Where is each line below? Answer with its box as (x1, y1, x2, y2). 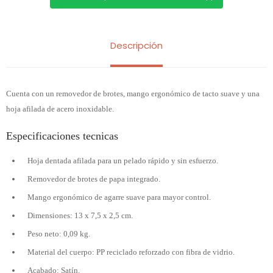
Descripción (110, 39, 163, 52)
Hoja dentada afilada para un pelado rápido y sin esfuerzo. (27, 156, 218, 165)
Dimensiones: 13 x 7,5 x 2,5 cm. (27, 211, 133, 220)
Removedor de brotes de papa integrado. (27, 174, 160, 183)
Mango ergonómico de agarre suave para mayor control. (27, 193, 211, 202)
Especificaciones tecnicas (6, 130, 118, 142)
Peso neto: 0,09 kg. (27, 229, 90, 238)
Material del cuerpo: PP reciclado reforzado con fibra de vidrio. (27, 247, 235, 257)
